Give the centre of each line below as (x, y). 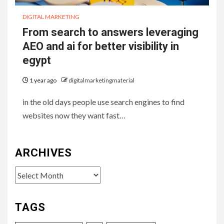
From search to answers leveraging (110, 32)
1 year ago (43, 80)
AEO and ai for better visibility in (101, 46)
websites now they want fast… (74, 115)
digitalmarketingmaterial (101, 80)
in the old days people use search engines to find (103, 101)
